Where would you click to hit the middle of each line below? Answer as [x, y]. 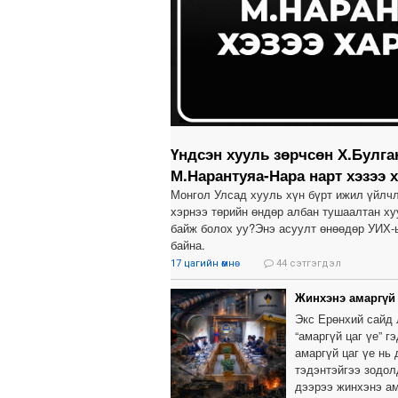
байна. [188, 245]
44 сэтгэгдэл [307, 264]
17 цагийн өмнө [204, 264]
